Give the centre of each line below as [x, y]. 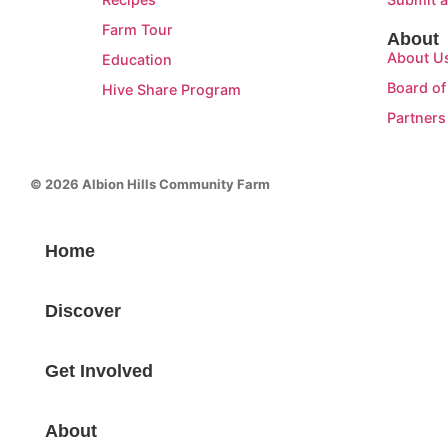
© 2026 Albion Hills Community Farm [150, 184]
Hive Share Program [171, 90]
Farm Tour [137, 30]
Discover [83, 311]
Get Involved [99, 371]
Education [137, 60]
